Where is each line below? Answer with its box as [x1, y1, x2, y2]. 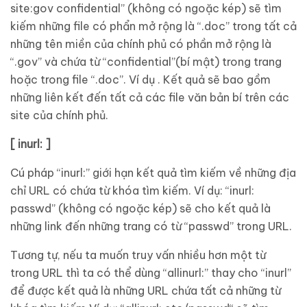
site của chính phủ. [10, 108, 108, 122]
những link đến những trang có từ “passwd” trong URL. [10, 219, 292, 233]
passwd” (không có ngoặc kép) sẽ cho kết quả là [10, 201, 271, 215]
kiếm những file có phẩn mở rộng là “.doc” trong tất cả [10, 19, 297, 33]
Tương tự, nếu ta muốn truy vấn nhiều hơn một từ [10, 248, 266, 262]
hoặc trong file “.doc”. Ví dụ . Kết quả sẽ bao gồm [10, 73, 271, 86]
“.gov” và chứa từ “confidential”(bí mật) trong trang [10, 55, 282, 69]
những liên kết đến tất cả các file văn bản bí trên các [10, 90, 289, 104]
